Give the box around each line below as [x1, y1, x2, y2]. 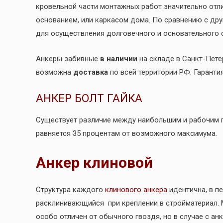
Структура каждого [36, 185, 105, 194]
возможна [36, 67, 73, 77]
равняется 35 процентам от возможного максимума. [36, 128, 217, 138]
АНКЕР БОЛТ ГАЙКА [36, 91, 142, 105]
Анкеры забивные [36, 54, 98, 63]
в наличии [98, 54, 137, 63]
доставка [73, 67, 108, 77]
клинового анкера [105, 185, 167, 194]
